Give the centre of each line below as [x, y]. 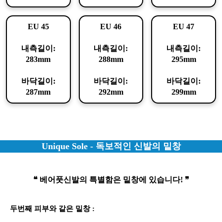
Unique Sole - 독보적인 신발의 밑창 [111, 146]
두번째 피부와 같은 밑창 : [52, 208]
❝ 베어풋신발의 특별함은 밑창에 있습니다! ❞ [111, 179]
